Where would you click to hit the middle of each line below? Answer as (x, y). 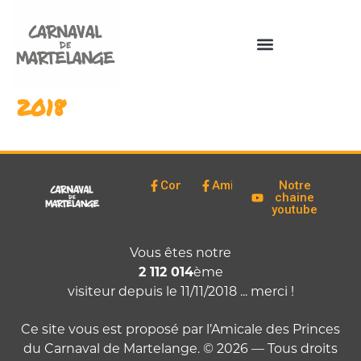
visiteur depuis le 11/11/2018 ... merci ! (180, 290)
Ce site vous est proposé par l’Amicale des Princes (180, 328)
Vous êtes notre (180, 251)
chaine (295, 197)
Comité (180, 185)
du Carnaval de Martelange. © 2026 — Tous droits (180, 347)
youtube (295, 209)
